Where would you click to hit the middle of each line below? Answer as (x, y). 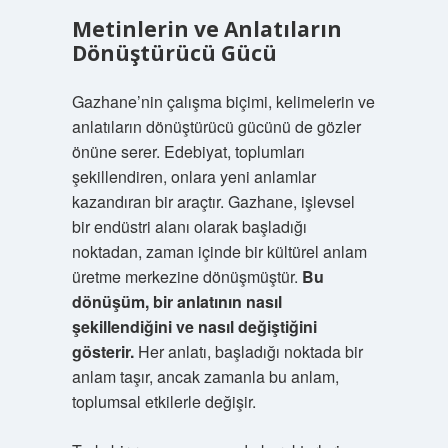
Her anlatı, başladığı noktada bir (248, 351)
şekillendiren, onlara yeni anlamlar (193, 176)
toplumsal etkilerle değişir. (163, 401)
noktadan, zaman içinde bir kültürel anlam (219, 251)
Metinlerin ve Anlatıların (206, 29)
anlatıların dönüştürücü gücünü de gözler (216, 126)
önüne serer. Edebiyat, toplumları (188, 151)
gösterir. (102, 351)
